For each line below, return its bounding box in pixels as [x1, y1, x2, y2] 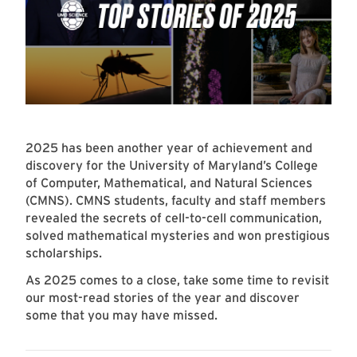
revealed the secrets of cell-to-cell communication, [25, 210, 322, 226]
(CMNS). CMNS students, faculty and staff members [25, 193, 326, 209]
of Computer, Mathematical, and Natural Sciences [25, 175, 312, 191]
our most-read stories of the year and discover [25, 290, 300, 306]
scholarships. [25, 245, 102, 261]
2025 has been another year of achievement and [25, 140, 312, 156]
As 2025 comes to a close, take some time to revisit [25, 273, 329, 288]
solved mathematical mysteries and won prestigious [25, 228, 330, 244]
